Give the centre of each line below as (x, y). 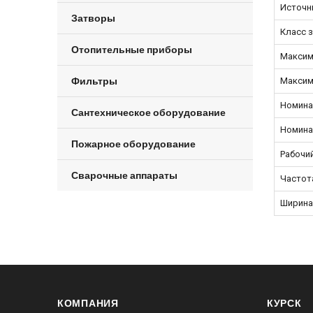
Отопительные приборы (132, 49)
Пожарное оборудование (133, 144)
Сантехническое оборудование (148, 112)
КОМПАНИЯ (88, 303)
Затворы (93, 18)
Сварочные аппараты (124, 175)
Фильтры (94, 81)
